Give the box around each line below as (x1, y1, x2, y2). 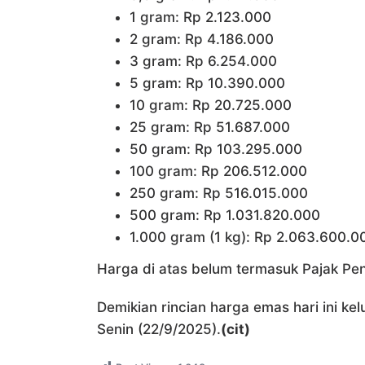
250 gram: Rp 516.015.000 (130, 185, 308, 202)
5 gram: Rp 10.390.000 (130, 75, 285, 92)
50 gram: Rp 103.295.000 (130, 141, 302, 158)
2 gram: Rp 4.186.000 (130, 31, 274, 48)
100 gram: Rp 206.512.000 (130, 163, 307, 180)
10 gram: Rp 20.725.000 (130, 97, 292, 114)
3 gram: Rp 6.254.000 (130, 53, 277, 70)
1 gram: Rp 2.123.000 (130, 9, 271, 26)
